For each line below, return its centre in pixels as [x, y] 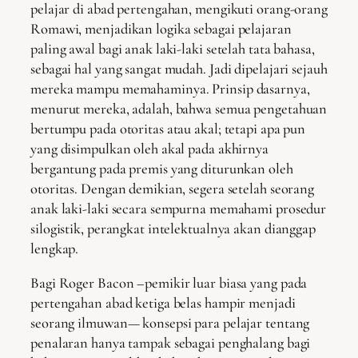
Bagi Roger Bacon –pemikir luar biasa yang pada [169, 283]
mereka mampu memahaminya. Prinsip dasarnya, [170, 88]
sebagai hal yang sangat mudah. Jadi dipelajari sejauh [179, 68]
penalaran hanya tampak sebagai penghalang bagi [171, 343]
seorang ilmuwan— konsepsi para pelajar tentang [170, 323]
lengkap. [55, 248]
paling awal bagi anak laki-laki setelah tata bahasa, [173, 48]
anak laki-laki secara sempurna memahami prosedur [179, 208]
